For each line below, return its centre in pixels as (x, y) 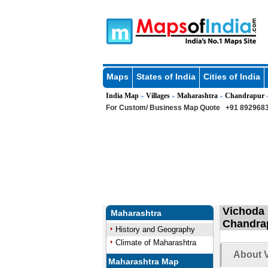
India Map (122, 96)
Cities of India (232, 77)
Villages (158, 96)
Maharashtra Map (144, 261)
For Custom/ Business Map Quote (163, 108)
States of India (166, 77)
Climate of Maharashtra (156, 243)
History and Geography (155, 229)
